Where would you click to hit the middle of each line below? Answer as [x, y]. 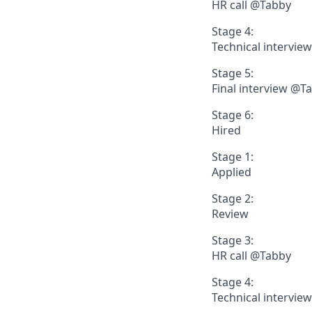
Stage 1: [233, 157]
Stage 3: [233, 241]
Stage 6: [233, 115]
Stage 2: [233, 199]
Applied [232, 172]
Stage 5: [233, 73]
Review [230, 214]
